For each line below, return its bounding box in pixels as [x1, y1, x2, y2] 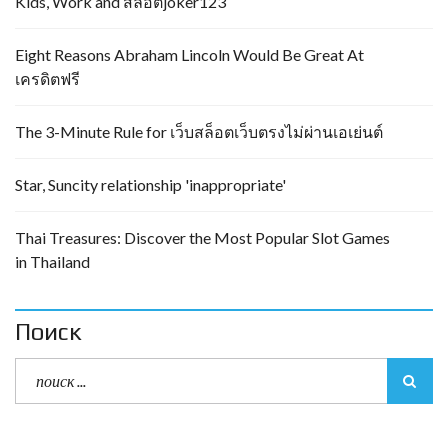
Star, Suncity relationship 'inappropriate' [15, 175, 286, 194]
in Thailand [15, 252, 90, 271]
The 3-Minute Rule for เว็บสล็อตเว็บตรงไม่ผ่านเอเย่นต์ [15, 122, 383, 141]
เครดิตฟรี [15, 69, 80, 88]
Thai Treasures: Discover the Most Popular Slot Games [15, 228, 390, 247]
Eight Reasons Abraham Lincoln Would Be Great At [15, 45, 364, 64]
